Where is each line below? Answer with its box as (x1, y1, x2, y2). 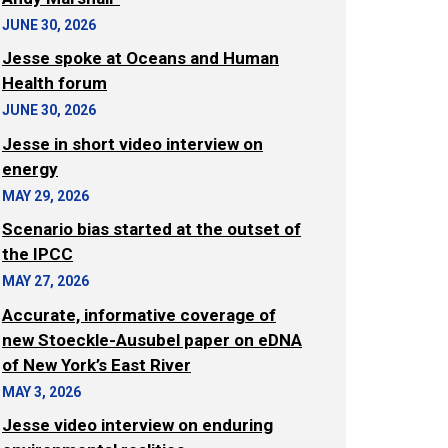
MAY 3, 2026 (2, 383, 81, 400)
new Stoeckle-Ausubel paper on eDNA (2, 329, 302, 350)
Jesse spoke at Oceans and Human (2, 48, 279, 68)
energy (2, 158, 58, 179)
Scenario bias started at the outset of (2, 219, 301, 239)
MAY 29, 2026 (2, 187, 89, 204)
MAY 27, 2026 (2, 273, 89, 289)
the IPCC (2, 244, 73, 264)
